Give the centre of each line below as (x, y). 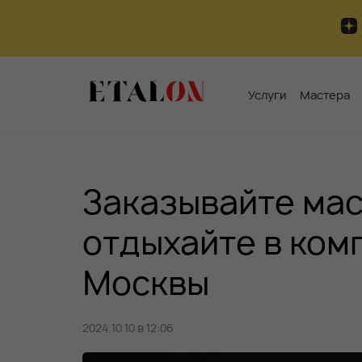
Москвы (146, 283)
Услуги (267, 95)
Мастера (325, 95)
